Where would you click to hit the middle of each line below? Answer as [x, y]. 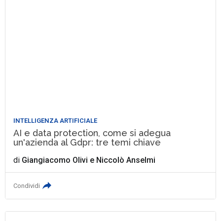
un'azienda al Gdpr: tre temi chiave [87, 142]
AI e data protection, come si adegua [92, 133]
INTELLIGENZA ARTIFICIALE [55, 120]
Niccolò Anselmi [126, 160]
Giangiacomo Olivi [55, 160]
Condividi [27, 185]
